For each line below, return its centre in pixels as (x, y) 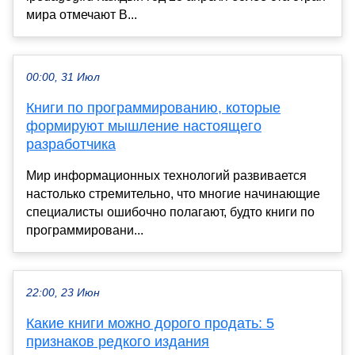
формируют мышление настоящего (144, 126)
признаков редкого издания (118, 342)
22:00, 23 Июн (63, 293)
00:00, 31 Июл (63, 78)
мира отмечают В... (82, 15)
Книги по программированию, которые (153, 108)
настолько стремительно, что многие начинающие (173, 194)
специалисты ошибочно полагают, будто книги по (170, 212)
